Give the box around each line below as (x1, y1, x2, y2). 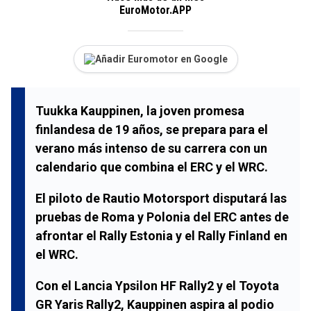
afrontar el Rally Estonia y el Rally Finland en (35, 228, 287, 243)
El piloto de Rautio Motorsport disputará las (35, 190, 287, 205)
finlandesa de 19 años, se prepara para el (35, 121, 268, 137)
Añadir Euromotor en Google (94, 53, 228, 65)
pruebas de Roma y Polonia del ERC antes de (35, 209, 289, 224)
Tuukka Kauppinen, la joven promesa (35, 103, 244, 118)
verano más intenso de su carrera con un (35, 140, 267, 155)
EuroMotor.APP (119, 3, 192, 17)
